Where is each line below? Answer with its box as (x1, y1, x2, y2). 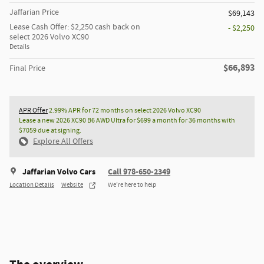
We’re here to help (108, 181, 156, 190)
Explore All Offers (33, 136, 93, 147)
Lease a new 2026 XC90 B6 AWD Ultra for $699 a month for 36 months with (19, 115, 235, 126)
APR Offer (19, 105, 48, 115)
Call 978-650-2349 (108, 166, 170, 177)
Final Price (9, 62, 45, 74)
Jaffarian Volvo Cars (22, 166, 95, 177)
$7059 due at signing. (19, 125, 81, 136)
